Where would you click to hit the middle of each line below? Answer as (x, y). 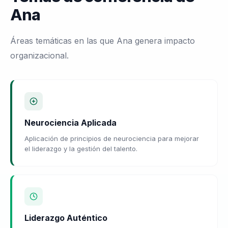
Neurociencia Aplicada (70, 122)
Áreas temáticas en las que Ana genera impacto (103, 40)
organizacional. (39, 55)
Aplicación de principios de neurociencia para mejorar (112, 138)
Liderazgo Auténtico (66, 218)
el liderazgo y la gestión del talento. (81, 148)
